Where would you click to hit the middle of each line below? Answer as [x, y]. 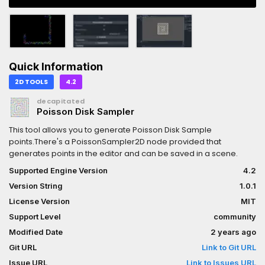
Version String [36, 185]
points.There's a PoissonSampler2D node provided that [115, 141]
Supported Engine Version [58, 170]
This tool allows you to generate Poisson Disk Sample [110, 130]
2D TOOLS [31, 81]
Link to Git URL [229, 247]
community [235, 216]
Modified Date [36, 232]
